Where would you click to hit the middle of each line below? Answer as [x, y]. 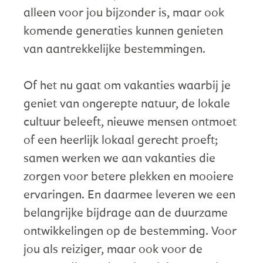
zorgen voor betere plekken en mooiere [129, 175]
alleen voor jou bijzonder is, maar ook [124, 11]
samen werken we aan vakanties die [119, 157]
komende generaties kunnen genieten [123, 30]
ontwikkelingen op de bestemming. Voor [130, 230]
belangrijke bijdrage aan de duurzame [126, 212]
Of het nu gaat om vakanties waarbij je [127, 84]
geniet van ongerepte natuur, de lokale [127, 102]
